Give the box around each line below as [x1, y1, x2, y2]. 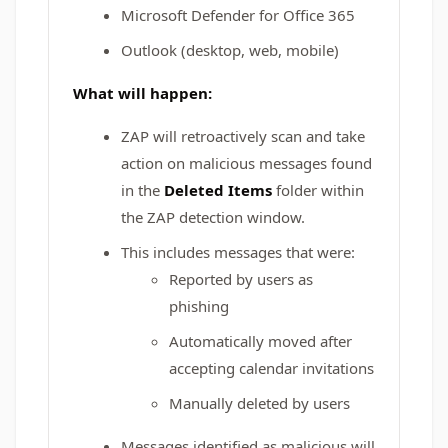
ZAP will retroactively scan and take [121, 126, 365, 146]
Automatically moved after [169, 331, 352, 351]
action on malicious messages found [121, 153, 372, 173]
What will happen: [73, 83, 212, 103]
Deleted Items [164, 180, 272, 200]
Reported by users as [169, 269, 313, 289]
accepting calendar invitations [169, 358, 374, 378]
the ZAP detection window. [121, 207, 305, 227]
